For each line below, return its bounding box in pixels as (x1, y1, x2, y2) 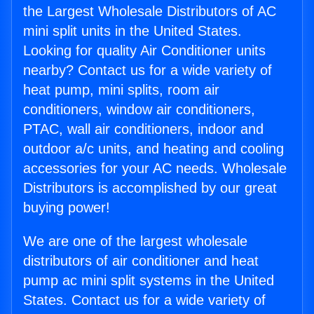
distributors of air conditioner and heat (23, 253, 259, 269)
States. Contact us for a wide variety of (23, 292, 266, 308)
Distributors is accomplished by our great (23, 180, 277, 196)
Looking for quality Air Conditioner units (23, 43, 266, 59)
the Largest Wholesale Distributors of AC (23, 4, 276, 20)
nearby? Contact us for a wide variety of (23, 62, 272, 78)
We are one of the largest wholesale (23, 233, 247, 250)
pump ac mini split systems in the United (23, 273, 274, 289)
